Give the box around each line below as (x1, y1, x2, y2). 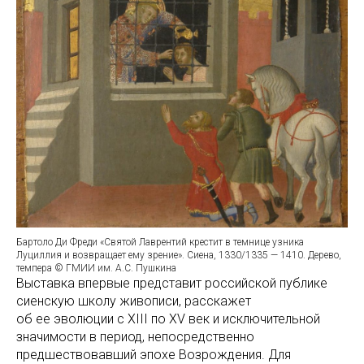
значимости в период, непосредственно (16, 328, 254, 344)
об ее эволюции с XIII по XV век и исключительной (16, 310, 320, 327)
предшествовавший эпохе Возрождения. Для (16, 346, 291, 362)
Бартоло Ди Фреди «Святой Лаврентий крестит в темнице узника (16, 236, 304, 248)
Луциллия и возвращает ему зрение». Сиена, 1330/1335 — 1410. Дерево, (16, 249, 341, 261)
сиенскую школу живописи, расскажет (16, 292, 251, 309)
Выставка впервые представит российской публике (16, 275, 327, 291)
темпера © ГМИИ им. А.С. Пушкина (16, 262, 176, 274)
